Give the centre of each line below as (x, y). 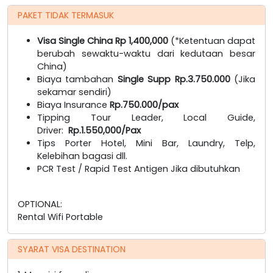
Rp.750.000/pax (144, 105)
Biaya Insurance (73, 105)
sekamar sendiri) (74, 92)
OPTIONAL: (40, 204)
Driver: (51, 130)
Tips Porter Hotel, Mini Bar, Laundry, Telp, (146, 143)
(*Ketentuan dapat (212, 41)
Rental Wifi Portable (60, 217)
